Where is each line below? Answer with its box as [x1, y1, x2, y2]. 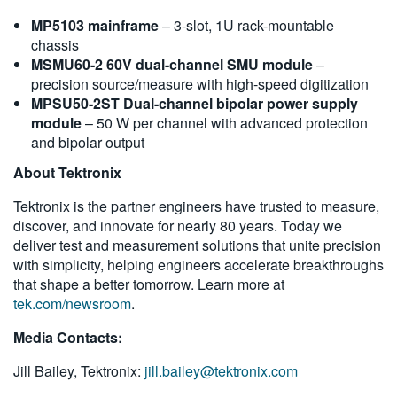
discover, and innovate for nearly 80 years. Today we [13, 215, 342, 237]
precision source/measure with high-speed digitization [31, 74, 369, 95]
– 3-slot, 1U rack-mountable [159, 15, 334, 36]
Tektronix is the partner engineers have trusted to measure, [13, 196, 379, 217]
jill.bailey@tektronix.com [144, 361, 298, 382]
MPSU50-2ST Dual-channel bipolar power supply [31, 93, 358, 114]
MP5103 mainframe [31, 15, 159, 36]
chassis [31, 35, 79, 56]
